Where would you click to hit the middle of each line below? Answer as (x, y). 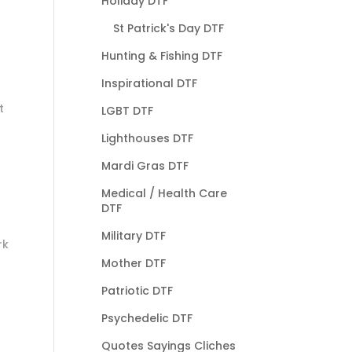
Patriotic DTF (137, 290)
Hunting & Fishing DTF (161, 55)
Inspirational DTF (149, 83)
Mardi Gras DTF (145, 165)
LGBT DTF (127, 110)
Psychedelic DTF (147, 318)
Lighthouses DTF (147, 138)
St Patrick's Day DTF (168, 28)
